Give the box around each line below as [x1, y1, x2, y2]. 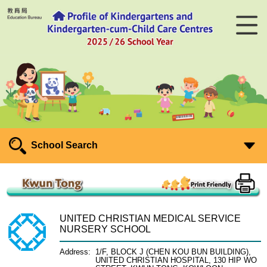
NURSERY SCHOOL [60, 224, 151, 235]
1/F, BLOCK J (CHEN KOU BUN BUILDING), [95, 248, 251, 257]
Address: [60, 248, 91, 257]
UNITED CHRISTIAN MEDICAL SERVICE [60, 213, 241, 224]
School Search [31, 139, 98, 150]
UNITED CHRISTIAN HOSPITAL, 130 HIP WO [95, 256, 257, 265]
